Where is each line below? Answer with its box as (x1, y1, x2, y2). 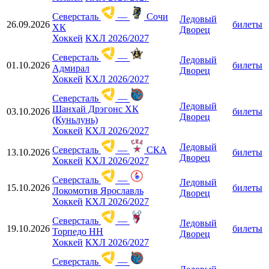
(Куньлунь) (52, 114, 98, 125)
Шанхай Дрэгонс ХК (52, 103, 139, 114)
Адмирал (52, 62, 89, 73)
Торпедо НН (52, 226, 103, 237)
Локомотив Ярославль (52, 185, 144, 196)
